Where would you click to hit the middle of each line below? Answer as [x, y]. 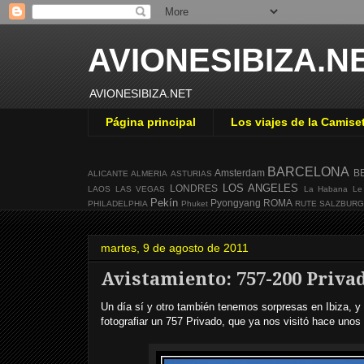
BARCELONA [309, 171]
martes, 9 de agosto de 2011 [175, 247]
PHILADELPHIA [118, 203]
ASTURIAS [191, 173]
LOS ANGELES [260, 188]
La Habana [326, 188]
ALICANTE [108, 173]
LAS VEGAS [140, 188]
